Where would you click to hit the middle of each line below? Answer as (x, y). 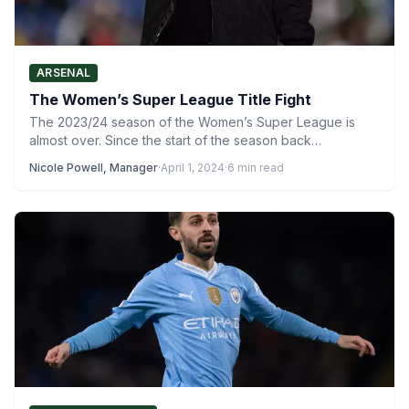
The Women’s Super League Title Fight (170, 100)
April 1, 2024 (193, 168)
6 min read (256, 168)
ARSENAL (64, 73)
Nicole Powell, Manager (94, 168)
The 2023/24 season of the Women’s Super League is (192, 122)
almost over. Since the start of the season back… (175, 140)
